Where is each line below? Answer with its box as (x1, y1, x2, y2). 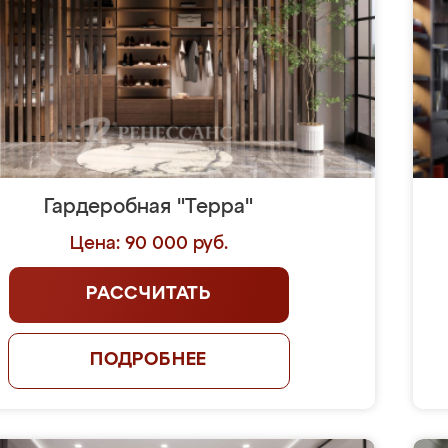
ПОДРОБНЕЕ (89, 351, 208, 369)
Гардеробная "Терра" (44, 197, 254, 217)
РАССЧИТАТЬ (86, 285, 212, 303)
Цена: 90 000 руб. (69, 235, 228, 253)
